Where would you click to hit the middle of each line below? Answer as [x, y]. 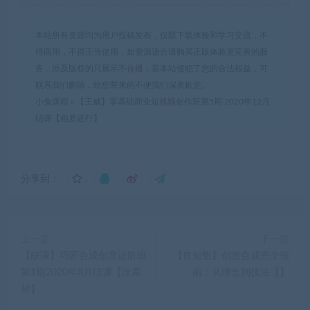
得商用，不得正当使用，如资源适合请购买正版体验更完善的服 [152, 52]
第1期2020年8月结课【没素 [81, 272]
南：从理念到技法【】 [241, 272]
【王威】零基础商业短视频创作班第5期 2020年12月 [173, 101]
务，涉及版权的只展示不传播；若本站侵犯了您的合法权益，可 [152, 68]
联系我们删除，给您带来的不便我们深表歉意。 [122, 85]
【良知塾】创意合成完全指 [231, 256]
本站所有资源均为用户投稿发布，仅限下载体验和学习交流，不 [152, 35]
